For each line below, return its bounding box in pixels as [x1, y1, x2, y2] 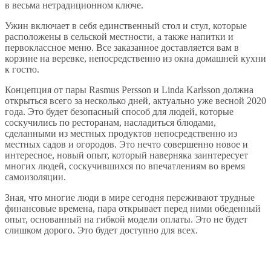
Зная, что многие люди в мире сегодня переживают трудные [5, 192, 255, 203]
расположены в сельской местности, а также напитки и [5, 31, 233, 42]
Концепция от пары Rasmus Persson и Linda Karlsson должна [5, 85, 253, 96]
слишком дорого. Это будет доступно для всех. [5, 225, 198, 236]
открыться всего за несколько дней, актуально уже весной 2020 [5, 96, 266, 106]
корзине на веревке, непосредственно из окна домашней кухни [5, 53, 266, 64]
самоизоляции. [5, 172, 66, 183]
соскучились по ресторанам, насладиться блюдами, [5, 117, 216, 128]
